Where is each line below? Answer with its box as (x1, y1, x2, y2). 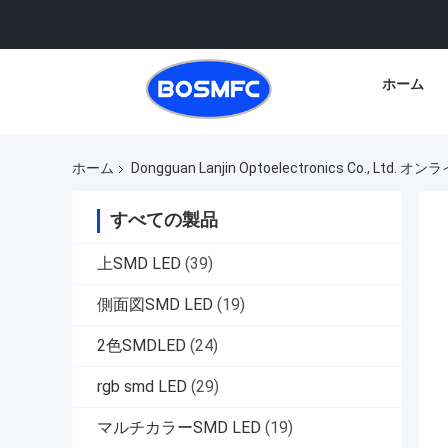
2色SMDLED (97, 336, 186, 356)
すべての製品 (110, 209, 218, 231)
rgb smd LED (97, 377, 187, 397)
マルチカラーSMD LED (97, 418, 261, 438)
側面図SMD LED (97, 295, 213, 315)
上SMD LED (97, 254, 181, 274)
